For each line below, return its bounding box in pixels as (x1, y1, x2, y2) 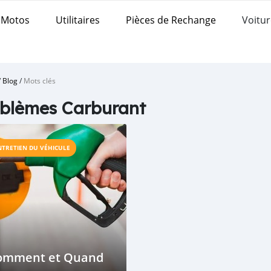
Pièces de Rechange (126, 13, 216, 27)
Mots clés (24, 76, 56, 85)
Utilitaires (56, 13, 100, 27)
